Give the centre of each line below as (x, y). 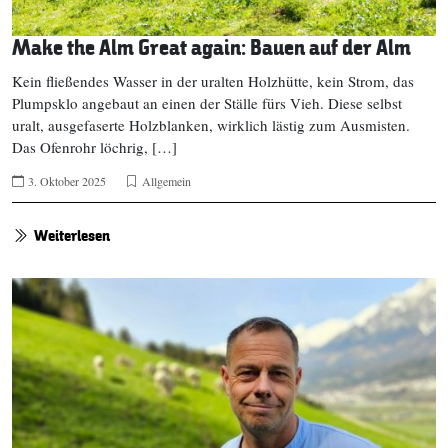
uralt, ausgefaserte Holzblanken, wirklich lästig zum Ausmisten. (211, 124)
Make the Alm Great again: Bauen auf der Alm (211, 48)
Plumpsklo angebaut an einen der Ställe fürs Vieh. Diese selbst (207, 102)
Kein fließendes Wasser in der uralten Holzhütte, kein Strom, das (213, 80)
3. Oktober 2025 (67, 180)
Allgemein (166, 180)
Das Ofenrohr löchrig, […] (94, 146)
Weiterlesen (72, 235)
